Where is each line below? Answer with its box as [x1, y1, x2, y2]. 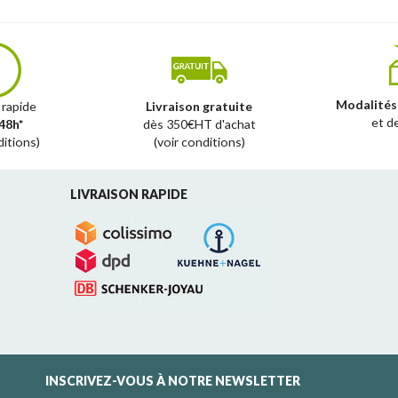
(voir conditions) [153, 134, 245, 149]
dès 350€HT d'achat [142, 116, 256, 131]
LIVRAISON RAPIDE [70, 187, 187, 203]
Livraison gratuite [146, 99, 252, 114]
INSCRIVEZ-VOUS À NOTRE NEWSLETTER [45, 372, 301, 388]
